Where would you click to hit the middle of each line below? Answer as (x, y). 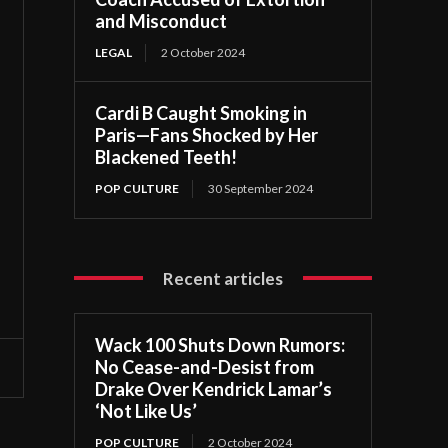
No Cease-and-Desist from (205, 366)
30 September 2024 (261, 188)
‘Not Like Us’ (146, 410)
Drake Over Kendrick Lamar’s (214, 388)
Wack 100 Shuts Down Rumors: (220, 344)
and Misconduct (161, 20)
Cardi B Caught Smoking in (201, 112)
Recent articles (223, 278)
